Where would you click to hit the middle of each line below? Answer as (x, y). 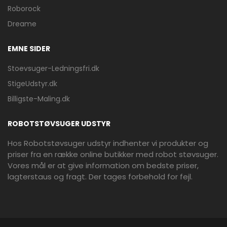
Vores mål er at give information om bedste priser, (103, 165)
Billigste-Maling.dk (39, 99)
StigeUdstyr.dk (32, 83)
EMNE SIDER (29, 48)
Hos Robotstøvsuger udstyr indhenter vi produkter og (108, 143)
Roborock (24, 8)
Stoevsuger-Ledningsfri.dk (53, 68)
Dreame (22, 24)
